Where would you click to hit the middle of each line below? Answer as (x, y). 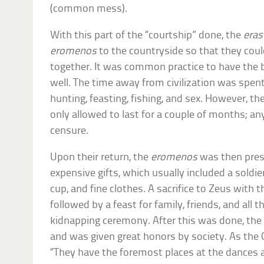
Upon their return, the (101, 157)
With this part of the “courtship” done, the (147, 35)
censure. (70, 131)
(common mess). (89, 9)
